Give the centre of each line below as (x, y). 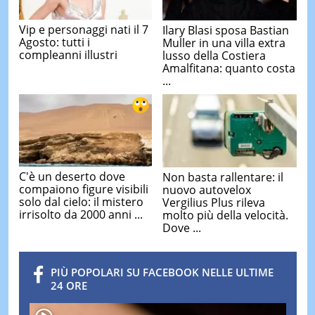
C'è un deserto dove (72, 177)
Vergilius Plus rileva (214, 202)
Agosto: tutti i (54, 43)
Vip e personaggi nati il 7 (83, 30)
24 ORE (69, 285)
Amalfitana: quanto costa (229, 68)
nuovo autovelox (207, 189)
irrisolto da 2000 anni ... (81, 215)
